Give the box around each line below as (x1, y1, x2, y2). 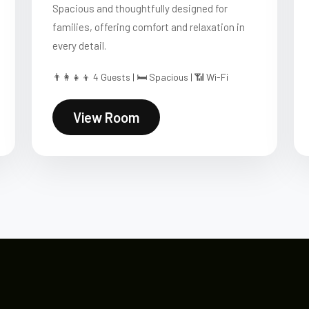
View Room (73, 109, 139, 126)
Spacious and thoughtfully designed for (52, 2, 228, 14)
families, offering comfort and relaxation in (52, 21, 245, 33)
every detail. (52, 39, 106, 52)
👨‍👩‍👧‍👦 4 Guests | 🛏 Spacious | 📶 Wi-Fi (52, 71, 228, 83)
